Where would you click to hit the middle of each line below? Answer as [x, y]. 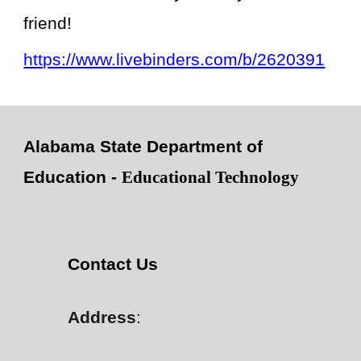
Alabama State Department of [143, 147]
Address [102, 317]
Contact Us [113, 264]
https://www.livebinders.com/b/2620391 [174, 59]
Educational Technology [211, 177]
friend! [50, 24]
